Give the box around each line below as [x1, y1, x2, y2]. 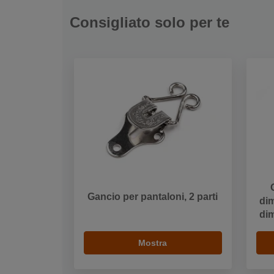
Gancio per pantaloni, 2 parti [87, 191, 218, 202]
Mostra [138, 238, 168, 248]
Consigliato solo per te [70, 13, 229, 31]
